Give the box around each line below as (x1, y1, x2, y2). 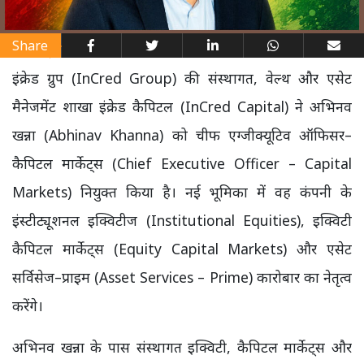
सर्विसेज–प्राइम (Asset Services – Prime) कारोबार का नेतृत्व (12, 266, 352, 287)
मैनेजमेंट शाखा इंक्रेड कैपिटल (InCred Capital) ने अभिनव (12, 96, 352, 116)
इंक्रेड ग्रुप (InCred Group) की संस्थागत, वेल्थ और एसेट (12, 67, 352, 88)
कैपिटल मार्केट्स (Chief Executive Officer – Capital (12, 153, 352, 173)
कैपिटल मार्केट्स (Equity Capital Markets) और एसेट (12, 238, 352, 258)
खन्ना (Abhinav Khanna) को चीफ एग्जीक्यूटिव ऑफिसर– (12, 124, 352, 145)
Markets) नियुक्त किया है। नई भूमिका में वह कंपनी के (12, 181, 352, 201)
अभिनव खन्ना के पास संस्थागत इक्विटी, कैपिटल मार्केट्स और (12, 336, 352, 357)
